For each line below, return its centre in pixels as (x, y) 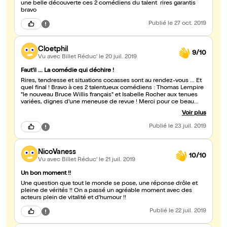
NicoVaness (57, 152)
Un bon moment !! (46, 174)
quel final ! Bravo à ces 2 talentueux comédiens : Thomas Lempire (112, 88)
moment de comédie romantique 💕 (71, 111)
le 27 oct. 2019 (187, 24)
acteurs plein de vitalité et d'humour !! (73, 198)
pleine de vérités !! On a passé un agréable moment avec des (106, 191)
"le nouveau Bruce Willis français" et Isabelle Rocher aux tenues (109, 96)
